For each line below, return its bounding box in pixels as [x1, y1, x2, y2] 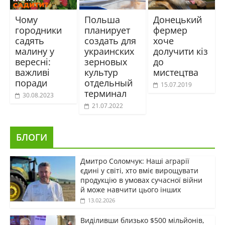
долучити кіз [153, 45, 208, 58]
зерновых [84, 56, 127, 68]
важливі [15, 66, 50, 79]
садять [15, 35, 44, 47]
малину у [15, 45, 54, 58]
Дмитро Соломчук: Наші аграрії [80, 156, 189, 166]
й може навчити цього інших [80, 185, 181, 195]
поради [15, 77, 47, 89]
